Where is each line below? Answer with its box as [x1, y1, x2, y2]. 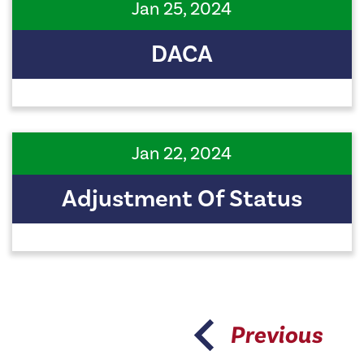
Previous [230, 320, 323, 351]
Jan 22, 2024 [132, 142, 232, 166]
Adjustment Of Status [61, 184, 302, 215]
